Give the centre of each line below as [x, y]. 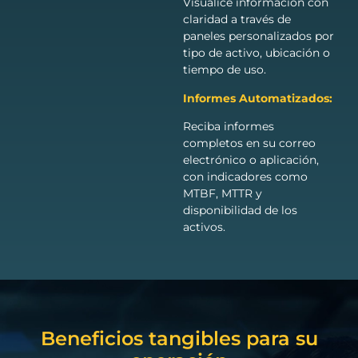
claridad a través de [237, 20]
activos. [204, 227]
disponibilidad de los [240, 211]
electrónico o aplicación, [251, 160]
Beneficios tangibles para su [179, 338]
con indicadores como [245, 177]
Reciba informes [228, 127]
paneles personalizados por [258, 36]
